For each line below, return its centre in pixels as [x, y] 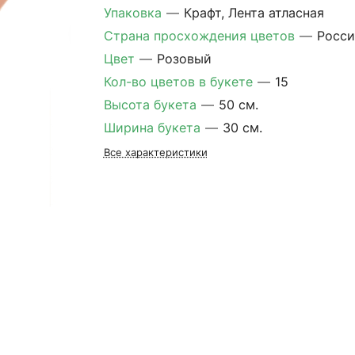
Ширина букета [154, 128]
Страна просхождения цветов [201, 36]
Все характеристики [155, 152]
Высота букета [152, 105]
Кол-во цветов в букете [180, 82]
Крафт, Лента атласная [254, 13]
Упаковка [134, 13]
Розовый [184, 59]
